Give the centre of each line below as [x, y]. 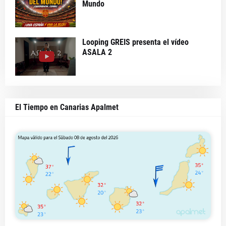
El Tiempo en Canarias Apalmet [67, 107]
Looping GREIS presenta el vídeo [135, 42]
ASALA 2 [97, 52]
